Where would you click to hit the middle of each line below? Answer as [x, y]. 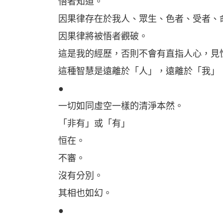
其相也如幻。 [85, 193]
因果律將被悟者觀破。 [103, 36]
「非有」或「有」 [94, 123]
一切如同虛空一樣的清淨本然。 [121, 106]
